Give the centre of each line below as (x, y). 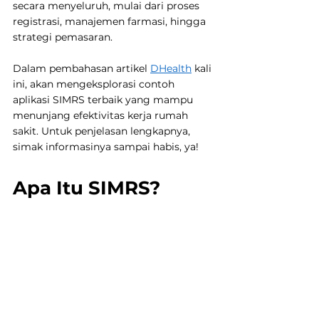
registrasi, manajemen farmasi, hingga (111, 21)
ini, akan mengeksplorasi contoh (95, 84)
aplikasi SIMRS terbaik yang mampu (104, 99)
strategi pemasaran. (63, 37)
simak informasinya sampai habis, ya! (106, 146)
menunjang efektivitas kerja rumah (102, 115)
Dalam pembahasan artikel (82, 68)
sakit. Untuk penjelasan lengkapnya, (103, 131)
